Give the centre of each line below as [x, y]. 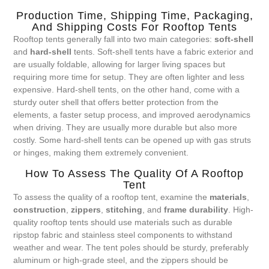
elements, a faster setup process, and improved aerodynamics [132, 115]
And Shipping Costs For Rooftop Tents [134, 27]
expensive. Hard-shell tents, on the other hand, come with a [127, 90]
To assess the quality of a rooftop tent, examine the [112, 197]
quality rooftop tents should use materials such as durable [123, 222]
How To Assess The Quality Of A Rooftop [134, 173]
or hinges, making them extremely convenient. [101, 153]
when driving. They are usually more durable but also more [125, 128]
